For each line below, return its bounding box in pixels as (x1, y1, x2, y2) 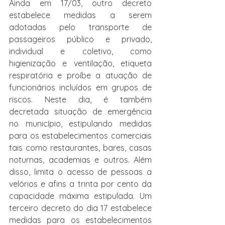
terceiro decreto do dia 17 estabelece (9, 203, 152, 213)
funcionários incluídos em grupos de (9, 82, 152, 92)
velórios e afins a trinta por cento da (9, 179, 152, 189)
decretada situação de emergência (9, 106, 152, 117)
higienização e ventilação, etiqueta (9, 58, 152, 68)
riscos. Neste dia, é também (9, 94, 152, 104)
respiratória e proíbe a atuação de (9, 70, 152, 80)
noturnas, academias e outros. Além (9, 155, 152, 165)
